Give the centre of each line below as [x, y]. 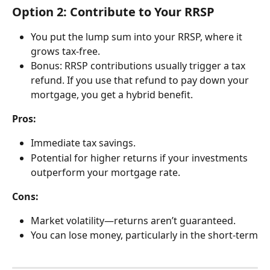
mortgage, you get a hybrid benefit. [112, 94]
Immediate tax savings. [83, 143]
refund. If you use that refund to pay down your [141, 80]
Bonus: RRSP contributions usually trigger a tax [139, 65]
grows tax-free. [65, 51]
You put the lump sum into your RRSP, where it [138, 36]
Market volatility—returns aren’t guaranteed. [133, 220]
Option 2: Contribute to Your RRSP [113, 11]
